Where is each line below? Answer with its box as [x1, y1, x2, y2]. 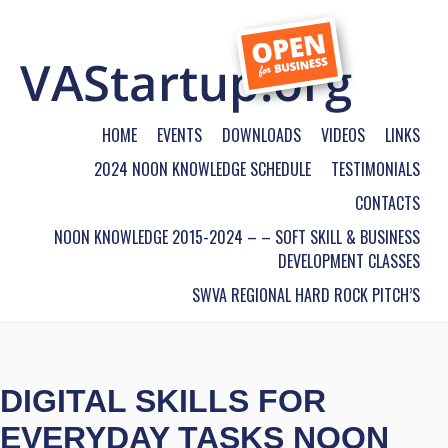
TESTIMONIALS [331, 157, 420, 181]
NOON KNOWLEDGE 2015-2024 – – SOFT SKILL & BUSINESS [54, 225, 420, 249]
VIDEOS [321, 123, 365, 147]
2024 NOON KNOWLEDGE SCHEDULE [94, 157, 311, 181]
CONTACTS [355, 191, 420, 215]
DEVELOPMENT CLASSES [278, 249, 420, 273]
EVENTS [157, 123, 202, 147]
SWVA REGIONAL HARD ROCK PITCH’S [192, 283, 420, 307]
